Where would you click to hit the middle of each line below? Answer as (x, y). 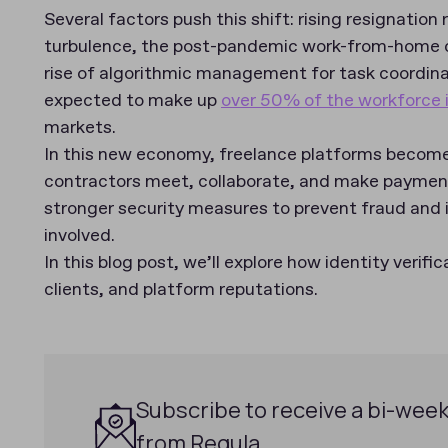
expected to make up (132, 101)
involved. (79, 236)
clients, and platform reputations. (181, 290)
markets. (82, 128)
